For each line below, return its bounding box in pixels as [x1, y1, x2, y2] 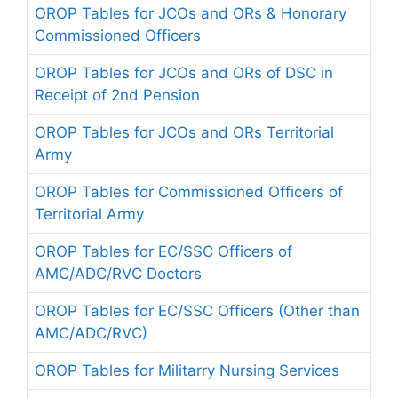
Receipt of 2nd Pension [35, 86, 200, 104]
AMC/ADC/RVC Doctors [35, 265, 202, 283]
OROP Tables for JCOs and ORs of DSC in [35, 64, 333, 82]
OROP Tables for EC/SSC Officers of [35, 243, 292, 260]
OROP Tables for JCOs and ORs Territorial [35, 123, 334, 141]
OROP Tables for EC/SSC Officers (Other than [35, 302, 360, 320]
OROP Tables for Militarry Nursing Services [35, 362, 339, 379]
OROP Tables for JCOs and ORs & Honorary [35, 4, 346, 22]
